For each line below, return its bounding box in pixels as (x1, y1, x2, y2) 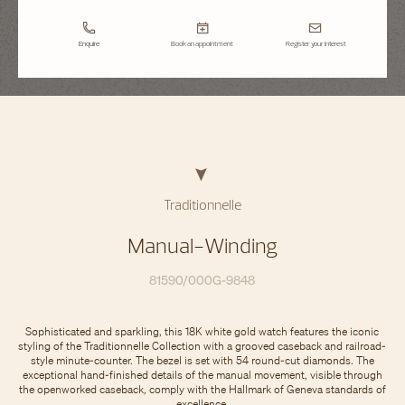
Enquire (79, 38, 100, 48)
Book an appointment (171, 38, 234, 48)
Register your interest (285, 38, 346, 48)
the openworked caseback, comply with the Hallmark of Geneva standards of (18, 382, 386, 396)
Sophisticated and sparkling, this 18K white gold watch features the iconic (25, 325, 380, 338)
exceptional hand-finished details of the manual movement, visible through (22, 368, 382, 381)
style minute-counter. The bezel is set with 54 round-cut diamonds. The (30, 353, 374, 367)
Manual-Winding (127, 231, 278, 259)
